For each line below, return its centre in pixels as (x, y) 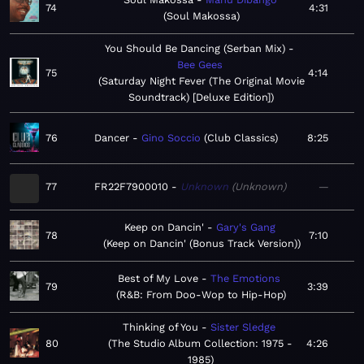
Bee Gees (199, 65)
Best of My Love (158, 279)
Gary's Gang (246, 227)
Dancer (112, 138)
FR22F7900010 (131, 187)
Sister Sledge (243, 327)
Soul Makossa (201, 16)
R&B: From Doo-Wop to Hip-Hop (201, 295)
